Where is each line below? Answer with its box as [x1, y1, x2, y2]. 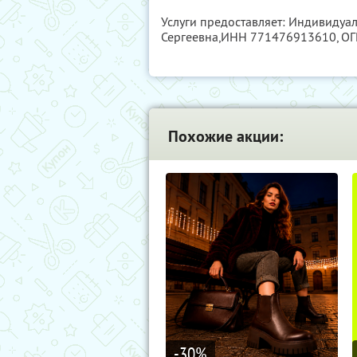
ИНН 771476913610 [221, 29, 336, 45]
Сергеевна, [161, 29, 221, 45]
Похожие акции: [168, 126, 283, 147]
